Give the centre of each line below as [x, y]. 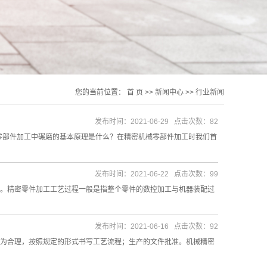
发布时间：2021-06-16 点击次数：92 [156, 226]
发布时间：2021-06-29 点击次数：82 [156, 122]
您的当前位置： [101, 92]
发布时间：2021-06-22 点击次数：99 [156, 174]
